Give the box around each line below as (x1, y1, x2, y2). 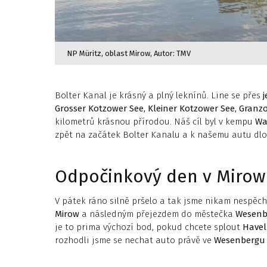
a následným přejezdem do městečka (79, 209, 235, 219)
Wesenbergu (214, 235, 265, 246)
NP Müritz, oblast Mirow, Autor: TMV (67, 49, 191, 58)
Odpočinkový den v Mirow (55, 166, 266, 187)
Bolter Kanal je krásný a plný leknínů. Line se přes (55, 90, 263, 101)
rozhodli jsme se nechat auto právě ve (55, 235, 214, 246)
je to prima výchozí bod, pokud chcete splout (55, 222, 243, 232)
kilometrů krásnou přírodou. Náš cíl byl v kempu (55, 116, 255, 127)
